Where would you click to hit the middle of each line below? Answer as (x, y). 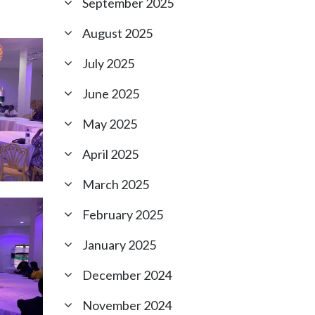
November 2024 (127, 305)
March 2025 (116, 184)
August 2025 (117, 33)
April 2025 (110, 154)
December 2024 (127, 275)
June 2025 (111, 94)
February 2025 (123, 214)
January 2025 (119, 245)
